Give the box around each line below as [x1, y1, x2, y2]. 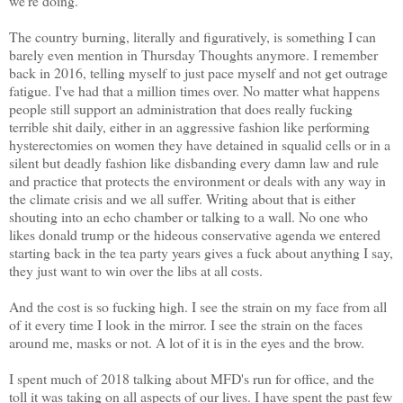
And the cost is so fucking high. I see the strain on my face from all [9, 297, 387, 317]
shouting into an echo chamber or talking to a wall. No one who [9, 207, 368, 227]
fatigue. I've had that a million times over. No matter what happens [9, 81, 380, 101]
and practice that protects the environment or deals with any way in [9, 171, 386, 191]
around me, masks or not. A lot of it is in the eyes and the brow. [9, 333, 369, 353]
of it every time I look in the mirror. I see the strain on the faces [9, 315, 363, 335]
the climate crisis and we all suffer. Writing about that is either [9, 189, 355, 209]
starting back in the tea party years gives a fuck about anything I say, [9, 243, 393, 263]
